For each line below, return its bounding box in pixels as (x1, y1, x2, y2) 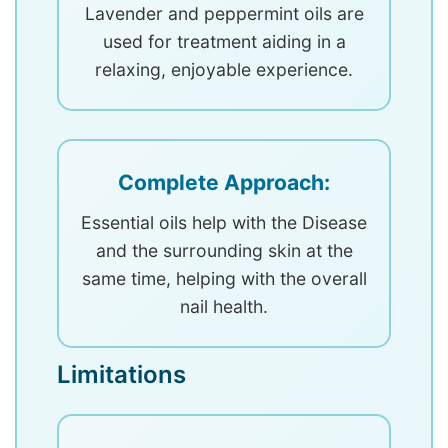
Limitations (57, 359, 186, 389)
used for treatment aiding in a (102, 30, 346, 52)
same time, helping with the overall (81, 267, 367, 289)
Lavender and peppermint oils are (84, 2, 364, 24)
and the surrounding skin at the (95, 239, 353, 261)
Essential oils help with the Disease (81, 211, 367, 233)
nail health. (180, 295, 268, 317)
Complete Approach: (118, 169, 330, 195)
